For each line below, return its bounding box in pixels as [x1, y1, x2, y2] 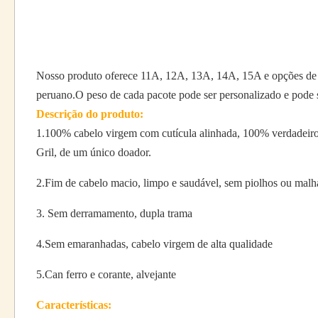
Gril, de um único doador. [36, 146, 151, 158]
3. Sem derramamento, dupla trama [36, 207, 192, 219]
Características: [36, 299, 111, 311]
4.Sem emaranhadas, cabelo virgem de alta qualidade [36, 238, 273, 250]
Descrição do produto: [36, 108, 143, 120]
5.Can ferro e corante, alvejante [36, 268, 176, 280]
